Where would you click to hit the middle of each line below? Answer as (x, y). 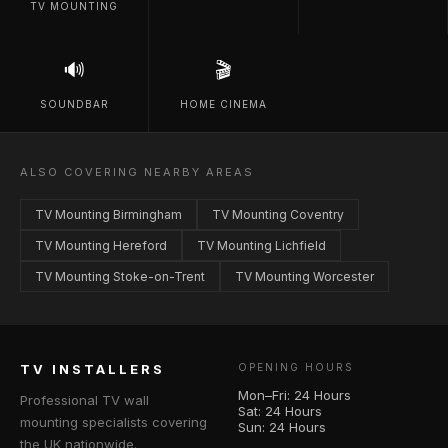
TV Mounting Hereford (101, 245)
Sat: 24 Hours (280, 411)
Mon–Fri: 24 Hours (294, 395)
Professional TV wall (84, 400)
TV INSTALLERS (92, 369)
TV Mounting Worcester (304, 276)
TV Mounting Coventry (278, 214)
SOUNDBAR (74, 104)
